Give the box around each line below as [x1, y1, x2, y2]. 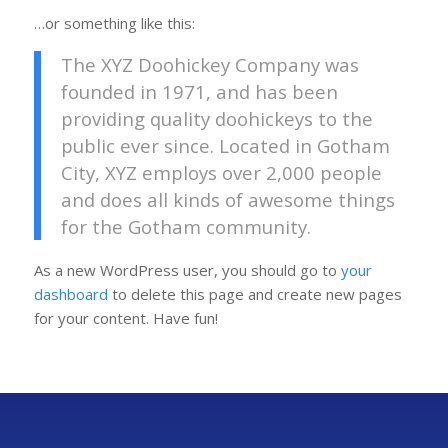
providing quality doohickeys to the [60, 105, 373, 131]
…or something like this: [33, 13, 195, 33]
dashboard [33, 284, 108, 305]
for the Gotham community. [60, 213, 311, 239]
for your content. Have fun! [33, 308, 218, 329]
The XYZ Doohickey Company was [60, 51, 359, 77]
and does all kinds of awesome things [60, 186, 395, 212]
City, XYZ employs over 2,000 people [60, 159, 382, 185]
